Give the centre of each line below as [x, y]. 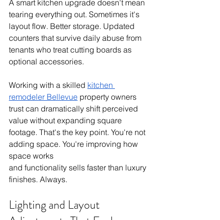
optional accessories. [46, 61]
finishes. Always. [38, 179]
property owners [108, 97]
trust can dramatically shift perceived [74, 109]
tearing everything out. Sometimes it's [75, 14]
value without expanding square [66, 120]
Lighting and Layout [55, 205]
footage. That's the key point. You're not [78, 132]
